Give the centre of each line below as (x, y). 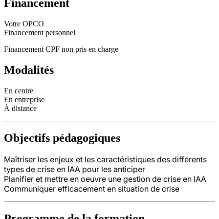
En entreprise (24, 100)
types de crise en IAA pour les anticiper (75, 169)
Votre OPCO (24, 24)
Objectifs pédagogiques (62, 138)
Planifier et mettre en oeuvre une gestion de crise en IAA (105, 179)
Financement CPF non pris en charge (61, 49)
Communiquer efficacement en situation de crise (92, 188)
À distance (20, 109)
